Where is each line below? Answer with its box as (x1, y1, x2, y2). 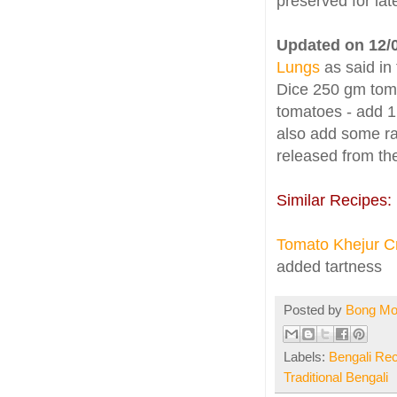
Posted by (284, 303, 346, 318)
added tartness (276, 258, 382, 276)
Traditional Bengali (284, 370, 388, 385)
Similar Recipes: (276, 191, 392, 210)
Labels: (284, 350, 329, 365)
